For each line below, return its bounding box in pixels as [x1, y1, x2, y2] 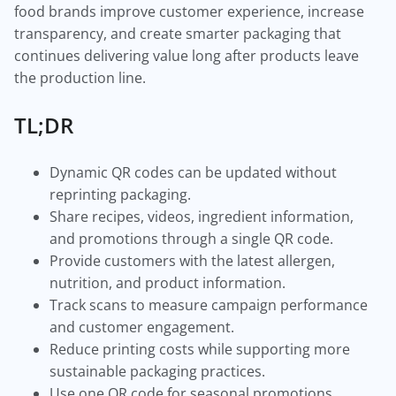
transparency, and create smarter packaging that [14, 24, 341, 43]
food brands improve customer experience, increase [14, 2, 364, 21]
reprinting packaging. [49, 185, 191, 204]
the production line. [14, 68, 146, 88]
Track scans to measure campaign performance [49, 295, 368, 315]
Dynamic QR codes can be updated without [49, 163, 337, 182]
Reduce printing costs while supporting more [49, 339, 350, 359]
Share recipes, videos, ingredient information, [49, 207, 354, 226]
